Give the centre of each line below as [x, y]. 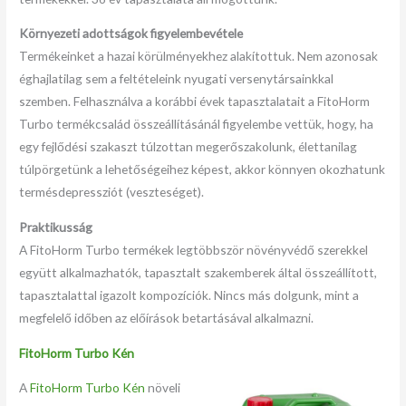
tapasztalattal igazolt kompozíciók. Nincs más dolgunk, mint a [189, 295]
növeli [163, 388]
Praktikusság [56, 227]
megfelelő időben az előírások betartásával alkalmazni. [167, 317]
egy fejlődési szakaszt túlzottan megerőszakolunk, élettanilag [188, 147]
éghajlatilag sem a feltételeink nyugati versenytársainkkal [177, 79]
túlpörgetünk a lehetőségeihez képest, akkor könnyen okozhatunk [203, 169]
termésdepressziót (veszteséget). [112, 192]
